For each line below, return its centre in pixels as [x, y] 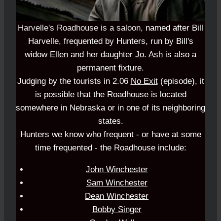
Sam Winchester [117, 183]
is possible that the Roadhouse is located [110, 95]
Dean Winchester [117, 196]
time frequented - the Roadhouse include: [110, 148]
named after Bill [174, 28]
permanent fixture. [110, 68]
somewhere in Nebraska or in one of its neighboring [110, 108]
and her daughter [102, 55]
